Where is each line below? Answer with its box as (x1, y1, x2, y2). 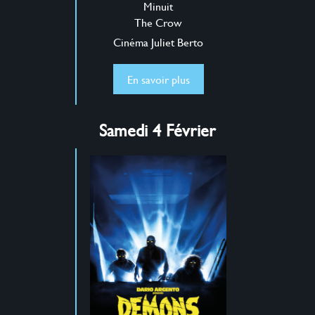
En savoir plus (127, 70, 190, 87)
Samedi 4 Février (99, 117, 216, 142)
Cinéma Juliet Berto (113, 33, 203, 50)
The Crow (134, 13, 182, 30)
